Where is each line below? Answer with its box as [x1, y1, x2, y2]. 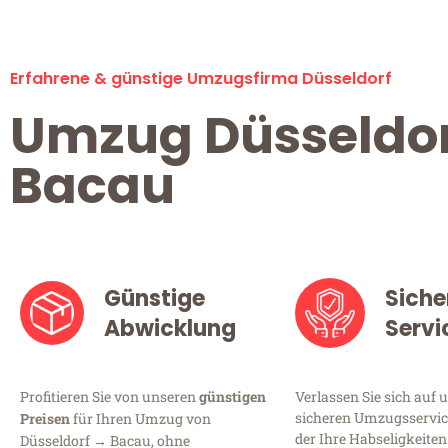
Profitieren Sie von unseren [20, 387, 199, 407]
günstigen [199, 387, 266, 407]
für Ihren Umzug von [70, 409, 211, 429]
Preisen [20, 409, 70, 429]
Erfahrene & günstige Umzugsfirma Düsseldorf [10, 67, 392, 91]
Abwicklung [104, 313, 237, 345]
